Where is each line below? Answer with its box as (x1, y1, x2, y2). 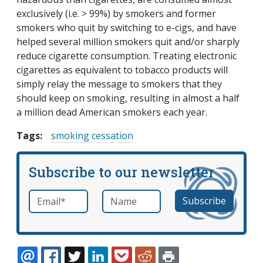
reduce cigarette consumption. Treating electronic (16, 49, 237, 63)
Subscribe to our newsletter (29, 163, 214, 181)
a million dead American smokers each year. (16, 106, 207, 119)
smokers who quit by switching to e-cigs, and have (16, 21, 237, 35)
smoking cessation (51, 129, 133, 143)
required (59, 191, 90, 203)
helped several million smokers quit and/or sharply (16, 35, 240, 49)
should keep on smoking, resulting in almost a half (16, 92, 240, 105)
